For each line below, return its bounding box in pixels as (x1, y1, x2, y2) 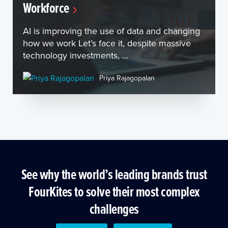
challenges (89, 198, 139, 219)
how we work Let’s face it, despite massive (23, 37, 191, 49)
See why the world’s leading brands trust (21, 164, 207, 184)
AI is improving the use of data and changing (23, 24, 200, 37)
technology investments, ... (23, 49, 128, 62)
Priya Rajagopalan (99, 73, 155, 83)
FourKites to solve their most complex (28, 181, 199, 202)
